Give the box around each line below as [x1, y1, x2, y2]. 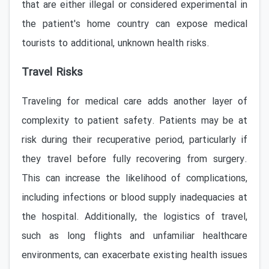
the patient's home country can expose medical [22, 17, 247, 32]
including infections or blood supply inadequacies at [22, 190, 247, 205]
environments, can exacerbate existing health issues [22, 248, 247, 263]
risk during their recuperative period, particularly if [22, 133, 247, 148]
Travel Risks [22, 64, 83, 82]
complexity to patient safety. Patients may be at [22, 113, 247, 128]
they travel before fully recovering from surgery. [22, 152, 247, 167]
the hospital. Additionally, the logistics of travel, [22, 210, 247, 225]
